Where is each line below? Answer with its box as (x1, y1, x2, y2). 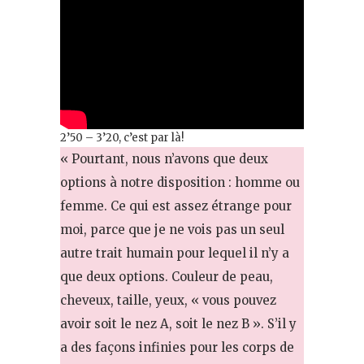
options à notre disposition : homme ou (60, 174, 300, 190)
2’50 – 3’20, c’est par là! (60, 130, 184, 145)
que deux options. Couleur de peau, (60, 268, 273, 284)
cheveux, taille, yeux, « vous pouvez (60, 292, 276, 308)
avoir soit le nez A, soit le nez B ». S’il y (60, 315, 297, 331)
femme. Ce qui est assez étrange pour (60, 197, 292, 214)
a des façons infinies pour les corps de (60, 339, 294, 355)
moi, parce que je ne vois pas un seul (60, 221, 284, 237)
